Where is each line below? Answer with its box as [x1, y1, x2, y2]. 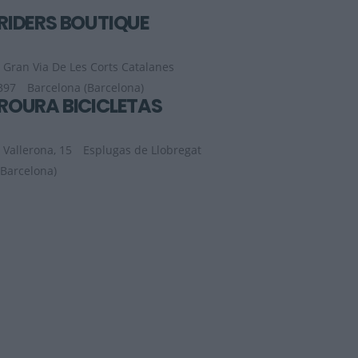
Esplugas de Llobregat [83, 142, 201, 158]
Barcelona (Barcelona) [27, 80, 144, 96]
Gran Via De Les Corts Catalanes [3, 59, 174, 75]
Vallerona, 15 [3, 142, 72, 158]
